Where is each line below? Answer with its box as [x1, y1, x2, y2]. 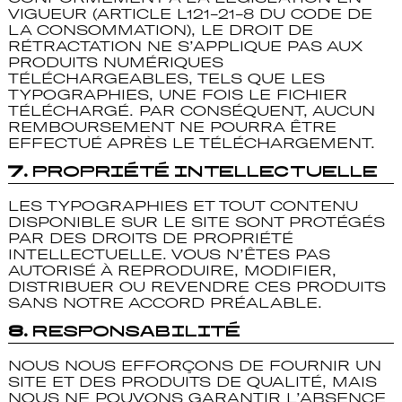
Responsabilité [32, 325, 241, 340]
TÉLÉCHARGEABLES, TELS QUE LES [7, 69, 325, 86]
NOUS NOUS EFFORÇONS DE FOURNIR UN [7, 357, 381, 374]
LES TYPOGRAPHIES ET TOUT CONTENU [7, 197, 358, 214]
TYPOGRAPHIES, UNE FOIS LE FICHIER [7, 85, 347, 102]
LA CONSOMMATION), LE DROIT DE [7, 21, 313, 38]
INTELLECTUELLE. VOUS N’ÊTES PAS [7, 246, 330, 263]
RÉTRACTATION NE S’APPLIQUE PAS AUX [7, 37, 362, 54]
